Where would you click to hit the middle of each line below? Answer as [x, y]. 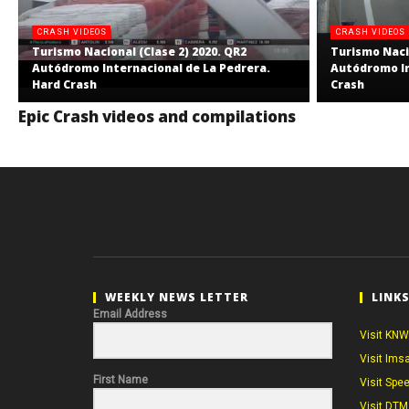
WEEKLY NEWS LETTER [176, 298]
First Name [120, 380]
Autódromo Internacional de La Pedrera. [151, 68]
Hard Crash [64, 85]
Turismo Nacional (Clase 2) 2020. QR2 [139, 52]
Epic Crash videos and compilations [157, 117]
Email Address [130, 315]
